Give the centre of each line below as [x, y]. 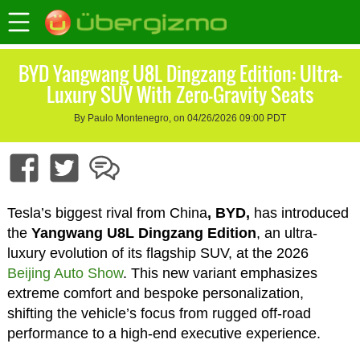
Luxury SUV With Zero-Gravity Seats [180, 94]
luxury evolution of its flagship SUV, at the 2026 [157, 254]
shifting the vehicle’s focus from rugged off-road [159, 314]
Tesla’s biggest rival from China [107, 213]
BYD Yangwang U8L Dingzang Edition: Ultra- [180, 74]
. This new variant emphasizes [220, 274]
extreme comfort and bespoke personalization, [155, 294]
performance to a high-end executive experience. [164, 334]
